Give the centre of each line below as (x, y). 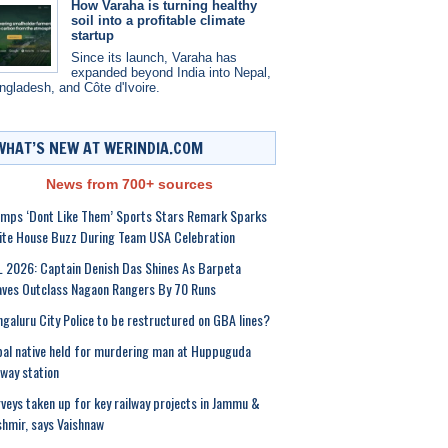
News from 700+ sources (129, 184)
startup (92, 36)
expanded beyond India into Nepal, (170, 72)
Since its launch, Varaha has (153, 57)
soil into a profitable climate (157, 21)
